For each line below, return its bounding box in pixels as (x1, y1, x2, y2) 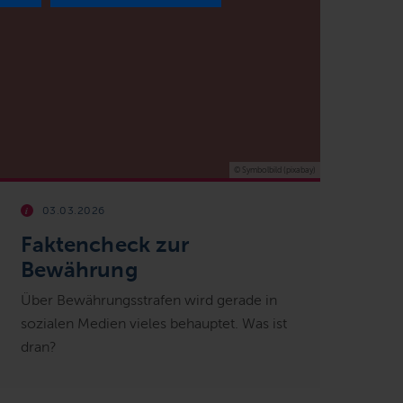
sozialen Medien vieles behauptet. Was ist (20, 314, 287, 332)
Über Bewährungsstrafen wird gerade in (20, 291, 277, 309)
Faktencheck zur (20, 231, 190, 256)
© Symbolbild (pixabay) (233, 165, 316, 175)
